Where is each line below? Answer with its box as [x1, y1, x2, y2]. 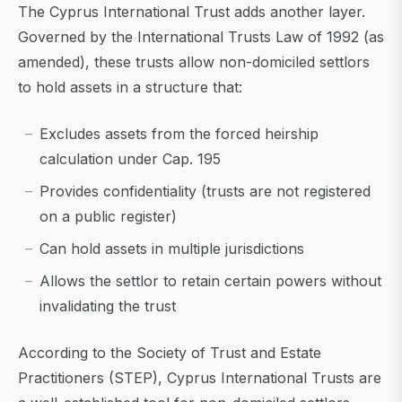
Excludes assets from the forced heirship [39, 125, 319, 144]
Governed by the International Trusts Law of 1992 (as [18, 28, 384, 47]
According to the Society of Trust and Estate [18, 344, 321, 363]
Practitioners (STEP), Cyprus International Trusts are [18, 369, 381, 388]
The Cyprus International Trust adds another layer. [18, 3, 365, 22]
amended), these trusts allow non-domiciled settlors [18, 53, 370, 72]
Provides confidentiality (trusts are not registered [39, 182, 371, 201]
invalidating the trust [39, 297, 176, 316]
